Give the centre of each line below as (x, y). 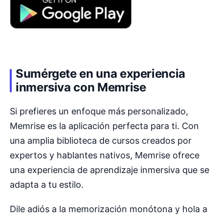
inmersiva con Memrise (81, 88)
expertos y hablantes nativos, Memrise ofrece (105, 155)
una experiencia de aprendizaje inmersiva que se (109, 170)
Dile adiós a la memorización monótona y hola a (109, 209)
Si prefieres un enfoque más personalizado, (99, 111)
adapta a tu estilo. (47, 184)
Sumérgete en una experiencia (100, 74)
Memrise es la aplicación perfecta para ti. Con (104, 126)
